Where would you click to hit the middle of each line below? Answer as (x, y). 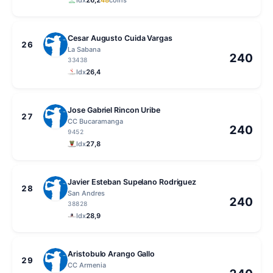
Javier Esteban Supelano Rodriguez (132, 182)
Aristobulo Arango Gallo (112, 253)
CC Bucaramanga (96, 121)
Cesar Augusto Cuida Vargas (120, 38)
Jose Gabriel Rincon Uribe (114, 110)
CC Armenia (87, 265)
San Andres (87, 193)
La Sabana (84, 49)
